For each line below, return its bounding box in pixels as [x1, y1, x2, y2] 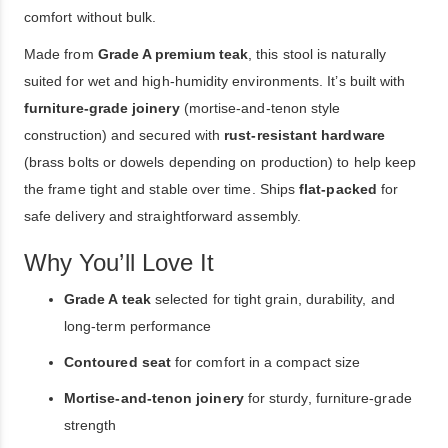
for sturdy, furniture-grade [243, 390, 412, 406]
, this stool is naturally [248, 46, 386, 62]
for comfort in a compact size [170, 354, 361, 370]
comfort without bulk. [24, 9, 157, 25]
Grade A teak [64, 291, 151, 307]
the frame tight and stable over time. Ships [24, 181, 300, 197]
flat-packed [299, 181, 377, 197]
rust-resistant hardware [224, 127, 385, 143]
